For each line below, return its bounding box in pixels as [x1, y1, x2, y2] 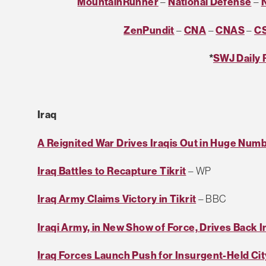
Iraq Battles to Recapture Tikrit [37, 164, 186, 177]
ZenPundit [123, 23, 175, 36]
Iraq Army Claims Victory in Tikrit [37, 192, 197, 205]
